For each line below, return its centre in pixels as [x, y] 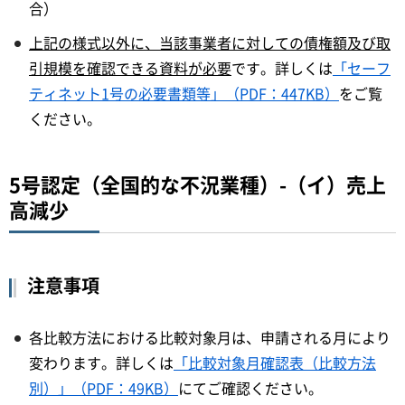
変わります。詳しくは [101, 363]
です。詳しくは [282, 68]
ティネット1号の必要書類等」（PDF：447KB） [184, 94]
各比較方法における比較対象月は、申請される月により [210, 338]
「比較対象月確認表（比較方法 [275, 363]
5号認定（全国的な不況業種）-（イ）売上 [198, 184]
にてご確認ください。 [250, 388]
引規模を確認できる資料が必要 [130, 68]
